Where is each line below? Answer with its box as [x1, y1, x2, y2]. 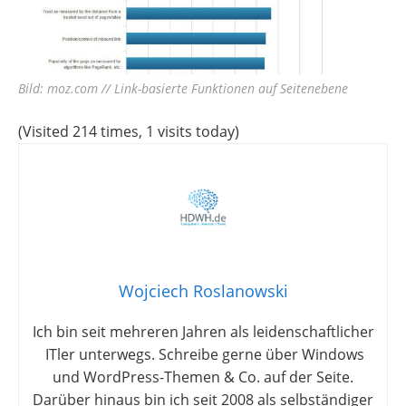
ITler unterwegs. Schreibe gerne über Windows [42, 344, 364, 365]
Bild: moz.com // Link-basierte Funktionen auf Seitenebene [18, 80, 348, 98]
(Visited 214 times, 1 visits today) [18, 121, 239, 142]
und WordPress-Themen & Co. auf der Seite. [53, 367, 353, 388]
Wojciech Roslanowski [118, 280, 288, 303]
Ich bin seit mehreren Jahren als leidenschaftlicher [32, 322, 374, 343]
